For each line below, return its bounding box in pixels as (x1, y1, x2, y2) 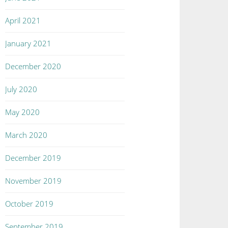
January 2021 (5, 38, 52, 48)
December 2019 (5, 153, 62, 163)
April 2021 (5, 15, 41, 25)
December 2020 (5, 61, 62, 71)
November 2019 (5, 176, 62, 186)
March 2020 (5, 130, 48, 140)
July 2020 (5, 84, 38, 94)
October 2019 (5, 198, 54, 209)
